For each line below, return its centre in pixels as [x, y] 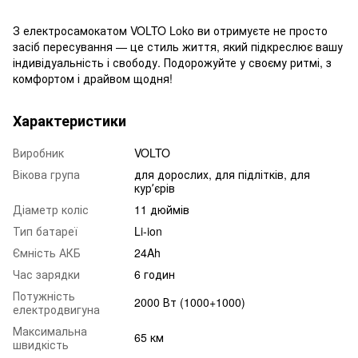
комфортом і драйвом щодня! [93, 79]
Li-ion [148, 231]
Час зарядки [46, 274]
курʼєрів [155, 188]
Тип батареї [45, 231]
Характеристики [70, 121]
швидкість [41, 345]
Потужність [44, 296]
